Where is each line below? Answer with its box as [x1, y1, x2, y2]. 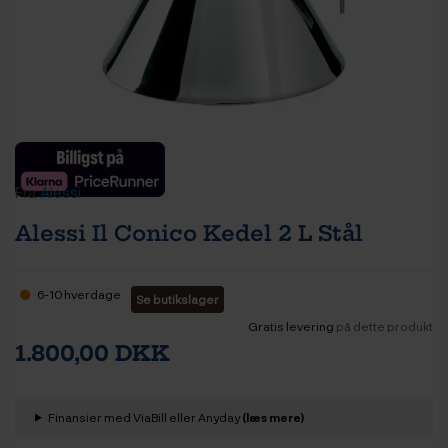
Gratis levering [248, 317, 334, 334]
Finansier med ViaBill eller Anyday [47, 408, 242, 425]
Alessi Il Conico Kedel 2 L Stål [15, 219, 363, 247]
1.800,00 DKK [15, 339, 170, 367]
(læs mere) [241, 408, 304, 425]
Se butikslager [136, 290, 219, 307]
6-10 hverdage [35, 285, 121, 302]
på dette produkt [334, 317, 433, 334]
